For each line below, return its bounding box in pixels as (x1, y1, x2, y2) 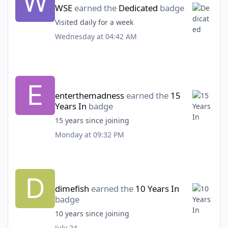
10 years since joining (54, 209, 129, 219)
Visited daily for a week (54, 17, 133, 27)
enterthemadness (54, 90, 124, 102)
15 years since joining (54, 116, 129, 126)
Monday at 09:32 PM (54, 130, 124, 140)
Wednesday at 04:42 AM (54, 31, 137, 41)
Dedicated (116, 2, 160, 14)
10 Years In (133, 183, 179, 195)
